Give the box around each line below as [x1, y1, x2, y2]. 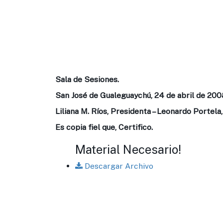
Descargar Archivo [83, 161, 153, 171]
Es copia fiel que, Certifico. [55, 122, 153, 132]
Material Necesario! [75, 142, 181, 156]
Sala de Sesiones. [55, 75, 119, 84]
